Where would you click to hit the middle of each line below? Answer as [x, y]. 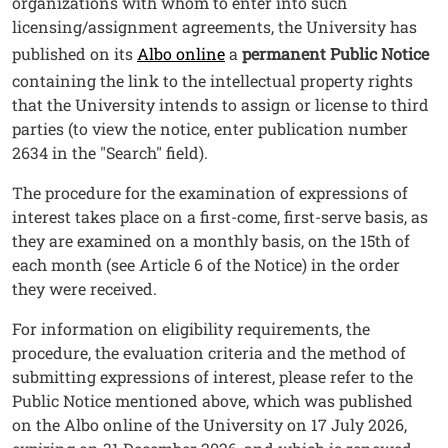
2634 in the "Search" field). [110, 153]
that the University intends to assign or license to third [220, 105]
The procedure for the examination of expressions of [210, 193]
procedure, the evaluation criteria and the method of [209, 353]
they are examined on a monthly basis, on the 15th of [211, 241]
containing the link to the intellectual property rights [212, 81]
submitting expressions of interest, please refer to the [212, 377]
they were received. [84, 289]
